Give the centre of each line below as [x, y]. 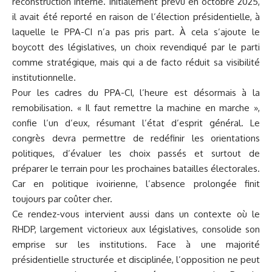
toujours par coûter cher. [62, 199]
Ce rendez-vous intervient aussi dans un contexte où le [136, 214]
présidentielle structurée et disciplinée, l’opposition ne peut [136, 259]
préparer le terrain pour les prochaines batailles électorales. [136, 168]
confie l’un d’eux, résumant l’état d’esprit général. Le [136, 123]
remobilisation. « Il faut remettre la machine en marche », [136, 107]
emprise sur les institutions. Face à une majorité [136, 244]
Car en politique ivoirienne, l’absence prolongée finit [136, 183]
